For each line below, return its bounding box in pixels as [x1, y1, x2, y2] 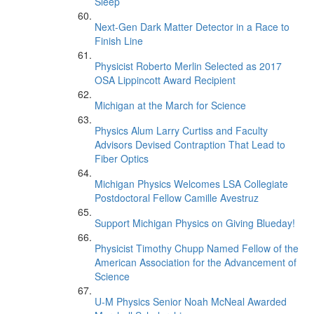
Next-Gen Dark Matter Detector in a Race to [95, 20, 289, 34]
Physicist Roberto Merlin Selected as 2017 [95, 59, 282, 73]
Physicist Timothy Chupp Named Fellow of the [95, 241, 299, 255]
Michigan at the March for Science [95, 98, 246, 112]
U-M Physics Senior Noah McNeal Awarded [95, 294, 287, 308]
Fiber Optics [95, 151, 149, 165]
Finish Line [95, 34, 143, 48]
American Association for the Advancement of [95, 255, 296, 269]
